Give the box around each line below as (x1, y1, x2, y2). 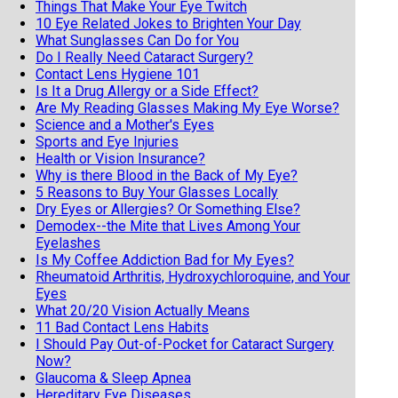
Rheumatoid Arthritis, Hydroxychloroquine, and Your (36, 267, 350, 285)
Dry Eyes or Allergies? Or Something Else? (36, 200, 300, 218)
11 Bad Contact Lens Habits (36, 318, 209, 336)
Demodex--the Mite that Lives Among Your (36, 217, 300, 235)
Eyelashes (36, 234, 100, 251)
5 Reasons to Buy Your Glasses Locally (36, 183, 278, 201)
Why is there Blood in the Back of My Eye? (36, 166, 298, 184)
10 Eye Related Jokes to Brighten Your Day (36, 14, 301, 32)
